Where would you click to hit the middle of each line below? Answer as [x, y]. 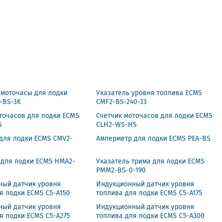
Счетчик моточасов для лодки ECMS [155, 116]
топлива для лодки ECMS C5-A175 [149, 193]
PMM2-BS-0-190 [121, 170]
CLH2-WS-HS [117, 125]
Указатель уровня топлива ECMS [149, 93]
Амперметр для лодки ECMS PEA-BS [154, 139]
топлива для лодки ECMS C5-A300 [151, 216]
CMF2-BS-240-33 [122, 102]
